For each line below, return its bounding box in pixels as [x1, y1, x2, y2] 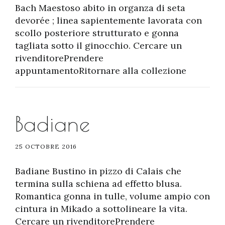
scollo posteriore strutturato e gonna [15, 27, 179, 39]
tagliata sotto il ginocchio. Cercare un [15, 40, 182, 51]
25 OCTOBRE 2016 [15, 143, 77, 150]
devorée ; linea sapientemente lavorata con [15, 15, 202, 26]
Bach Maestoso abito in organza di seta [15, 2, 185, 14]
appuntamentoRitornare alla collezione [15, 65, 186, 76]
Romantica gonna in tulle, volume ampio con [15, 190, 210, 202]
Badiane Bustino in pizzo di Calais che [15, 165, 181, 177]
